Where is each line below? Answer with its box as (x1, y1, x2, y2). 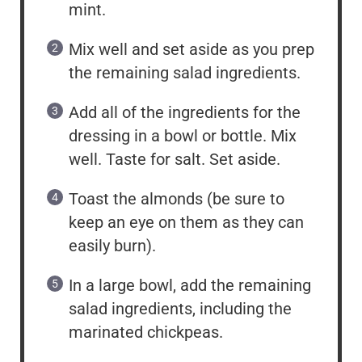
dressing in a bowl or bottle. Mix (69, 125, 297, 145)
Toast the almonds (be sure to (69, 188, 284, 208)
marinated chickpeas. (69, 322, 223, 342)
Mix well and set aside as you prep (69, 39, 314, 59)
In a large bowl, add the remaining (69, 275, 311, 295)
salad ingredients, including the (69, 298, 292, 318)
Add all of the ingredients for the (69, 102, 301, 122)
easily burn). (69, 235, 156, 255)
